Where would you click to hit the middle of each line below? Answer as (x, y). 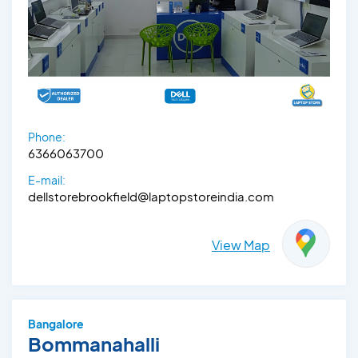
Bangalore (56, 324)
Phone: (47, 137)
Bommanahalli (94, 344)
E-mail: (47, 180)
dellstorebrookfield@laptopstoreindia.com (151, 197)
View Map (241, 245)
